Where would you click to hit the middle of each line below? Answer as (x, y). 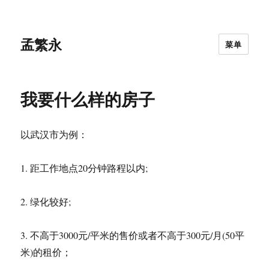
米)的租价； (46, 252)
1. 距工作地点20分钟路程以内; (84, 168)
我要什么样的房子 (88, 99)
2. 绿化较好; (46, 201)
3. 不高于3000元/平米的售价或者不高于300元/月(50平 (133, 235)
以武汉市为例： (54, 134)
